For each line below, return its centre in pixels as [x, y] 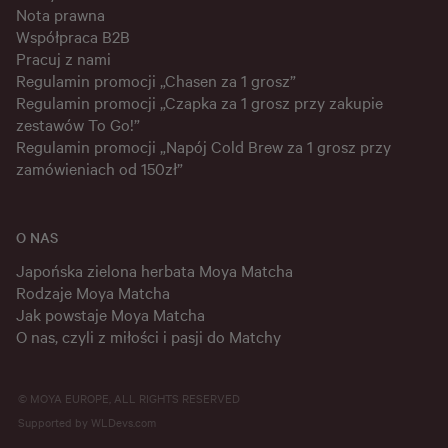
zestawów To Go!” [80, 124]
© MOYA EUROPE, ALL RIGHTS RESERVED [129, 398]
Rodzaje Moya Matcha [93, 292]
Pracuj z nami [63, 58]
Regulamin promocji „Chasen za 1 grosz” [158, 80]
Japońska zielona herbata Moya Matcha [154, 270]
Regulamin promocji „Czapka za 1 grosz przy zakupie [199, 102]
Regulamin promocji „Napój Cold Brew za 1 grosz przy [203, 146]
